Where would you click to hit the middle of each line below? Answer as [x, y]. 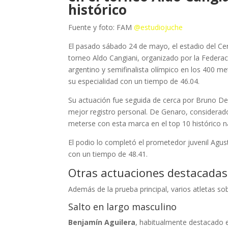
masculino [153, 207]
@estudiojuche [159, 27]
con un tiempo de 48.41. [108, 154]
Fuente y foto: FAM [101, 27]
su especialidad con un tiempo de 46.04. [134, 81]
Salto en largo [99, 207]
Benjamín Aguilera [102, 222]
